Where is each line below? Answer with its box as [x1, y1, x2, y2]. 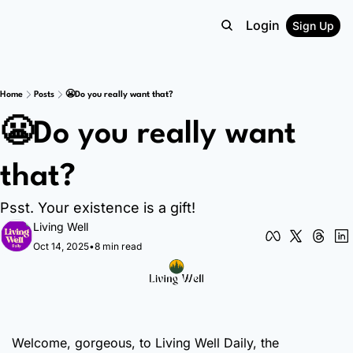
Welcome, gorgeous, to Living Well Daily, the [12, 334, 279, 351]
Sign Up [292, 18, 334, 32]
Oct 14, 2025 [33, 240, 89, 252]
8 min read [95, 240, 142, 252]
